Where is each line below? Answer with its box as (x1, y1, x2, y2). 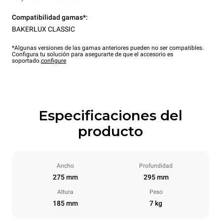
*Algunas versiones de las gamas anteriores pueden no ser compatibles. (12, 44, 204, 51)
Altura (57, 188, 74, 195)
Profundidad (139, 162, 173, 169)
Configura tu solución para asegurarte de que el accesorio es (12, 50, 173, 58)
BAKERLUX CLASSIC (12, 25, 75, 33)
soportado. (12, 57, 41, 64)
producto (78, 122, 143, 140)
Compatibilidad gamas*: (12, 13, 88, 21)
